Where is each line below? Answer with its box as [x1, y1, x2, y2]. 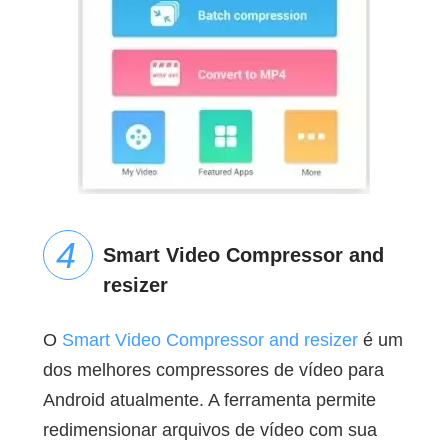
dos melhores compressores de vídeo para [42, 360, 384, 381]
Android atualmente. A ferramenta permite [42, 390, 376, 411]
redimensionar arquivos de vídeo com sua [42, 420, 377, 441]
